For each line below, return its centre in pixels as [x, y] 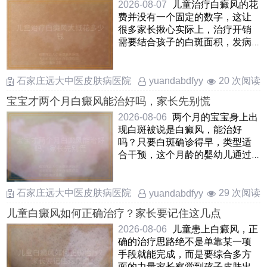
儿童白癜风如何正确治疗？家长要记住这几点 [114, 214]
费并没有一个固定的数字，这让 [184, 17]
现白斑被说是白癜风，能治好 [180, 129]
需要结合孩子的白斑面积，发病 [184, 42]
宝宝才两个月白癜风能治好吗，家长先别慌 [109, 101]
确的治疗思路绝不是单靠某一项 [184, 242]
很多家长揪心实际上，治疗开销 [184, 30]
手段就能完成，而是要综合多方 [184, 254]
